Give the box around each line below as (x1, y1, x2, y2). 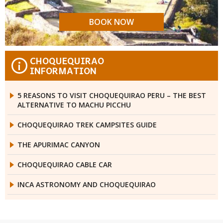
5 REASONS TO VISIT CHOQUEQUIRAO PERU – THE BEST (17, 91, 206, 101)
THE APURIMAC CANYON (17, 140, 100, 150)
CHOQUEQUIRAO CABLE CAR (17, 160, 112, 170)
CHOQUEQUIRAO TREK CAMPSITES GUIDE (17, 120, 157, 130)
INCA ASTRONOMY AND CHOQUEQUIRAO (17, 180, 156, 190)
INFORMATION (30, 63, 97, 78)
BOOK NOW (89, 16, 134, 28)
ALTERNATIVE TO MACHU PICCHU (17, 100, 131, 110)
